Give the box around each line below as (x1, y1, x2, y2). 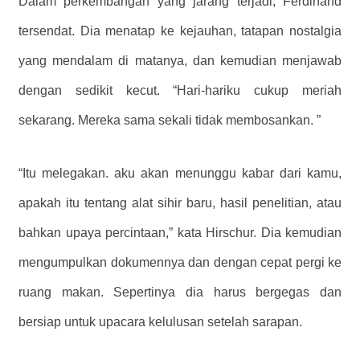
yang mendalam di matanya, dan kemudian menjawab (18, 53, 342, 67)
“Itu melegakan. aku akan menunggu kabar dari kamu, (18, 166, 342, 180)
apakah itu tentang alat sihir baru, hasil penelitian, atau (18, 195, 342, 210)
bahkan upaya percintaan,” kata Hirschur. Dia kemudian (18, 225, 342, 239)
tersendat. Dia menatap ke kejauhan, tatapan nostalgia (18, 23, 342, 38)
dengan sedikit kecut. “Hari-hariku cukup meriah (18, 83, 342, 97)
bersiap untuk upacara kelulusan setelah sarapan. (18, 314, 302, 329)
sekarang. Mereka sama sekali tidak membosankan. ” (18, 112, 321, 127)
